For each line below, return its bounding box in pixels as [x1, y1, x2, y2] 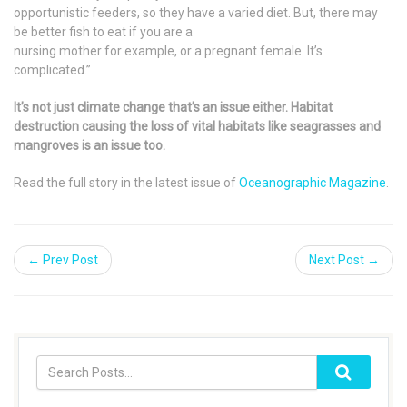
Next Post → [309, 253, 380, 268]
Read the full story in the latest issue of [14, 175, 239, 191]
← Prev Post [27, 253, 98, 268]
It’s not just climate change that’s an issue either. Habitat [14, 100, 333, 115]
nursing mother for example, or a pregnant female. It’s [14, 44, 323, 59]
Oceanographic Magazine [239, 175, 386, 191]
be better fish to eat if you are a [14, 25, 193, 40]
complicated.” [14, 63, 91, 78]
